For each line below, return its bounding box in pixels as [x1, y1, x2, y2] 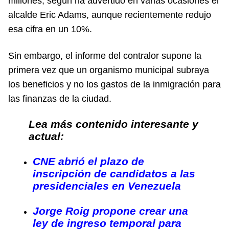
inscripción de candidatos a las [33, 167, 195, 179]
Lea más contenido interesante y [29, 118, 198, 130]
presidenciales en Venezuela [33, 179, 181, 192]
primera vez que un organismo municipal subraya [8, 64, 209, 75]
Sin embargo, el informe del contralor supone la [8, 50, 201, 61]
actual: [29, 130, 64, 142]
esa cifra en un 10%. [8, 24, 92, 34]
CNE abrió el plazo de [33, 155, 144, 167]
